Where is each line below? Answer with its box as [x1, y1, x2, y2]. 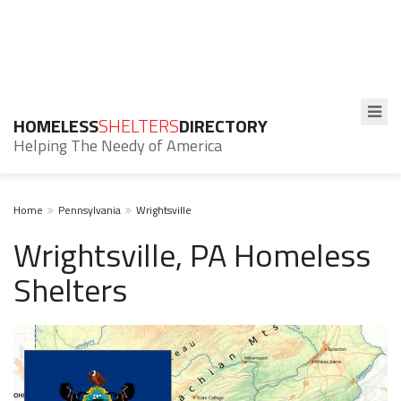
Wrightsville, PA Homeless [13, 230, 371, 279]
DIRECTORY [179, 112, 268, 140]
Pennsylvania [58, 201, 121, 218]
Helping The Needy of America [13, 133, 222, 158]
